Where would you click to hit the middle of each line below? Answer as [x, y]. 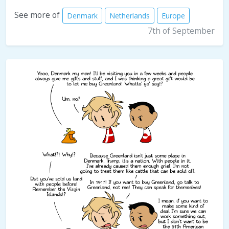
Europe [173, 16]
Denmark [82, 16]
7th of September [181, 31]
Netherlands [130, 16]
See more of [37, 15]
